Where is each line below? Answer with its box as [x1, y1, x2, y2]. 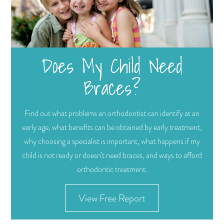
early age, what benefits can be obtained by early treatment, [22, 122, 202, 133]
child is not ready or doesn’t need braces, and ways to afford [22, 150, 202, 161]
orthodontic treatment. [76, 164, 147, 175]
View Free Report [78, 191, 145, 205]
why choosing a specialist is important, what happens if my [24, 136, 200, 147]
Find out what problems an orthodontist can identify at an [24, 108, 199, 119]
